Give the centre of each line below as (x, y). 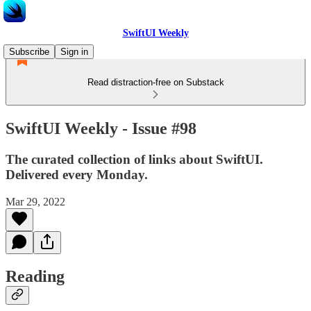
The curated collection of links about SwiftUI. (134, 159)
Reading (35, 277)
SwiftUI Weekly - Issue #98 (101, 128)
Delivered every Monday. (77, 174)
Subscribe (29, 52)
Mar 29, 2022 (35, 201)
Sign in (74, 52)
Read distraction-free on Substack (155, 82)
